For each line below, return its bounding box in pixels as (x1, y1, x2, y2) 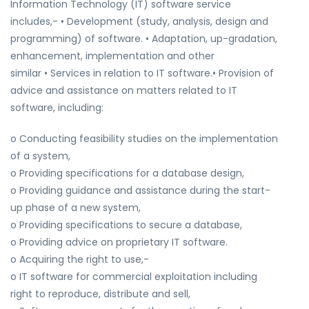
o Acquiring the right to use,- (10, 252, 149, 266)
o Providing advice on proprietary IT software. (10, 235, 228, 249)
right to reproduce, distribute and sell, (10, 287, 190, 301)
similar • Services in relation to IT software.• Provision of (10, 66, 274, 80)
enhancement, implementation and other (10, 49, 215, 63)
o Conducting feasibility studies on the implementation (10, 132, 278, 146)
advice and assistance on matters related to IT (10, 83, 237, 97)
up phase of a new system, (10, 201, 141, 215)
